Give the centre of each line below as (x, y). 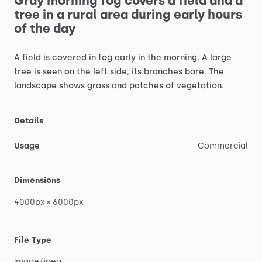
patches (146, 86)
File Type (33, 240)
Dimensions (37, 180)
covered (69, 58)
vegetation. (200, 86)
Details (29, 121)
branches (163, 72)
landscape (35, 86)
